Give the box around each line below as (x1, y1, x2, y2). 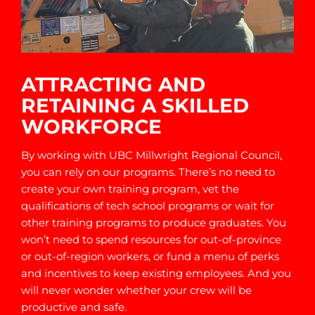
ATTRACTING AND (20, 72, 205, 96)
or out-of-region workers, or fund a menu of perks (20, 249, 279, 263)
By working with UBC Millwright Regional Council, (20, 148, 282, 162)
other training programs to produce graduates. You (20, 215, 286, 229)
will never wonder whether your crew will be (20, 283, 252, 297)
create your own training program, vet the (20, 181, 239, 195)
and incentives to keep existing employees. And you (20, 266, 291, 280)
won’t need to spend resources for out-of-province (20, 232, 281, 246)
